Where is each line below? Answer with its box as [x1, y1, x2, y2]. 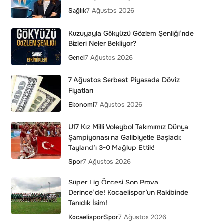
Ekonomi [68, 100, 94, 109]
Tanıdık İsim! [68, 198, 107, 207]
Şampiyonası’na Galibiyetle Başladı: [68, 133, 182, 142]
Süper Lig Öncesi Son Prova [68, 178, 158, 186]
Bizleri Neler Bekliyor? [68, 39, 136, 48]
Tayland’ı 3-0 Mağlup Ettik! [68, 143, 155, 152]
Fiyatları [68, 86, 93, 95]
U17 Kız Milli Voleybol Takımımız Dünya [68, 122, 188, 131]
